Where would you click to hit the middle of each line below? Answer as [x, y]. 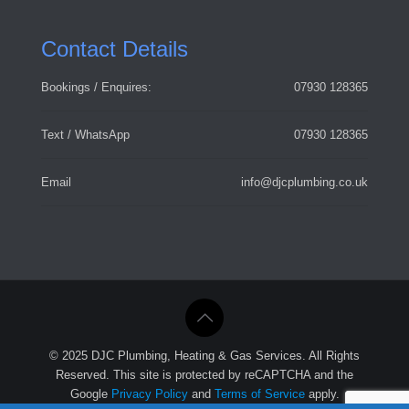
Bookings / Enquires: [96, 87]
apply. [322, 393]
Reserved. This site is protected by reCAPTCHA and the [204, 374]
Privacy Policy [149, 393]
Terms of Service [259, 393]
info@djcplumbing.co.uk [304, 182]
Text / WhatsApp [85, 134]
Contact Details [115, 48]
